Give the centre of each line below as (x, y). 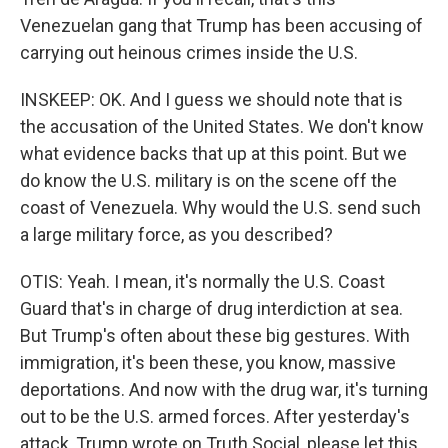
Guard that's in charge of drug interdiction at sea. (211, 308)
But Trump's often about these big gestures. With (215, 335)
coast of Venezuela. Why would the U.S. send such (220, 207)
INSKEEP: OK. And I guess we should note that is (211, 99)
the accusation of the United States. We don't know (222, 126)
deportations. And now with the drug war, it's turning (224, 389)
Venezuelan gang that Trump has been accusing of (221, 25)
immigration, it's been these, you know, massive (208, 362)
